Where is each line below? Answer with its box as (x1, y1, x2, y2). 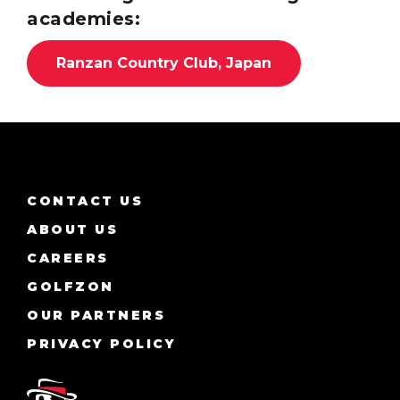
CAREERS (27, 250, 109, 266)
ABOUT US (27, 221, 119, 237)
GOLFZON (27, 279, 114, 295)
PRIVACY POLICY (27, 336, 177, 352)
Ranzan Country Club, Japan (56, 54, 271, 71)
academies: (27, 8, 140, 29)
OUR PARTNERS (27, 307, 166, 323)
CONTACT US (27, 193, 144, 209)
